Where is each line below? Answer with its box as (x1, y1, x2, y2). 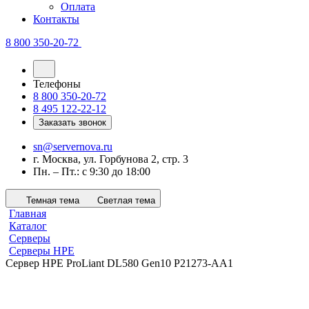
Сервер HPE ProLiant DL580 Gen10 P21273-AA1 (6, 257, 233, 270)
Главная (9, 208, 46, 220)
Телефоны (33, 78, 81, 90)
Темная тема (26, 195, 79, 206)
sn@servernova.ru (33, 141, 112, 153)
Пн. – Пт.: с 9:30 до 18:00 (33, 166, 150, 178)
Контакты (33, 13, 79, 26)
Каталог (9, 220, 47, 232)
